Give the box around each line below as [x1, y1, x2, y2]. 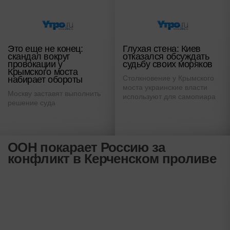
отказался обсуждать [123, 51, 209, 62]
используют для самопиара [123, 92, 216, 101]
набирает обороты [8, 74, 83, 85]
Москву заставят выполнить [8, 89, 101, 98]
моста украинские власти [123, 83, 207, 92]
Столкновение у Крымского [123, 74, 214, 83]
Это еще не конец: [8, 44, 83, 54]
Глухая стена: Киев [123, 44, 201, 54]
